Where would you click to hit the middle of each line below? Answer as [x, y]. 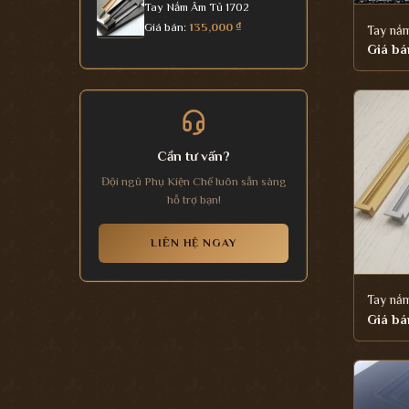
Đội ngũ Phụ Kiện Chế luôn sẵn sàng [194, 181]
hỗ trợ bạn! [194, 199]
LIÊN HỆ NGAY [194, 242]
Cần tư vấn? [194, 155]
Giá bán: [167, 27]
